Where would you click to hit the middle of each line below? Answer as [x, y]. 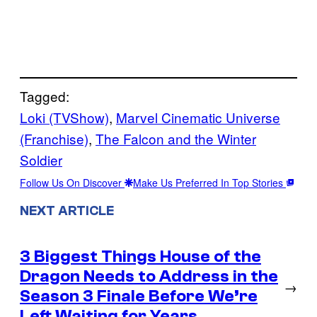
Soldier [41, 159]
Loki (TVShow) [64, 117]
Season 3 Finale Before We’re [139, 296]
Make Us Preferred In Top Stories [209, 182]
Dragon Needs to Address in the [149, 276]
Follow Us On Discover [72, 182]
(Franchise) [54, 138]
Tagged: [45, 96]
